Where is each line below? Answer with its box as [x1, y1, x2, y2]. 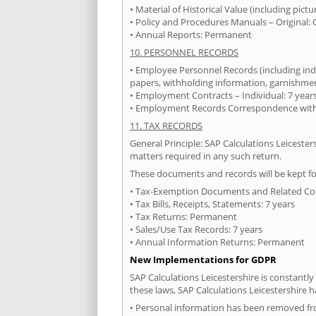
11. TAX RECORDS [130, 119, 202, 133]
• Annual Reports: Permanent [130, 28, 252, 42]
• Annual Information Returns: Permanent [130, 236, 305, 249]
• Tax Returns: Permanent [130, 210, 237, 224]
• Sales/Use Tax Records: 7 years [130, 223, 262, 236]
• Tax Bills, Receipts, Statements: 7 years [130, 197, 295, 211]
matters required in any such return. [130, 150, 281, 163]
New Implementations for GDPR [130, 253, 276, 267]
